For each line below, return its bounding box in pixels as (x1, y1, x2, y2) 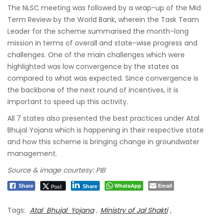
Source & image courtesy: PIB (7, 165, 106, 175)
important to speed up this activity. (7, 96, 128, 107)
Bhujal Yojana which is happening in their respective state (7, 125, 204, 135)
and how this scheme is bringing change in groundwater (7, 136, 199, 147)
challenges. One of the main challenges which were (7, 49, 185, 60)
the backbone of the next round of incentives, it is (7, 85, 178, 95)
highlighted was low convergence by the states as (7, 61, 179, 71)
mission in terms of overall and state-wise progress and (7, 38, 197, 48)
